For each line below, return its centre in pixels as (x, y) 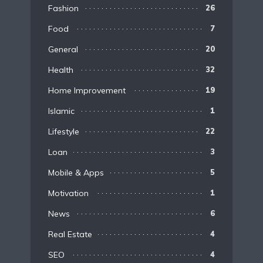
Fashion (63, 8)
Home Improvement (87, 90)
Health (61, 70)
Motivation (68, 193)
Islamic (61, 111)
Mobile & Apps (76, 172)
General (63, 49)
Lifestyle (64, 131)
